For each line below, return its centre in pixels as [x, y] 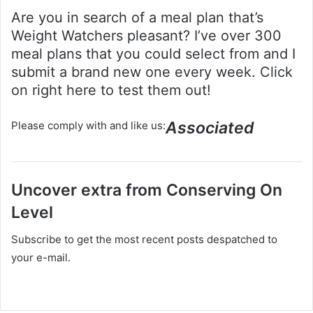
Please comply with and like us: [88, 125]
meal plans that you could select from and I [153, 53]
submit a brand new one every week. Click [152, 72]
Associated [210, 128]
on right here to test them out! [111, 90]
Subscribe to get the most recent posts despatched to [144, 239]
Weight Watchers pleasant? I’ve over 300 [146, 35]
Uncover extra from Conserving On [147, 190]
